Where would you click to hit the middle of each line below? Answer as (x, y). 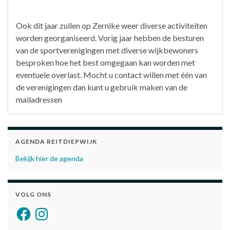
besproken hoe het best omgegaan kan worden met (106, 63)
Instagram (49, 209)
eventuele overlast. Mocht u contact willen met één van (111, 75)
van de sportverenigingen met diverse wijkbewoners (107, 50)
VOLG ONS (33, 195)
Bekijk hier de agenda (49, 159)
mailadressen (39, 100)
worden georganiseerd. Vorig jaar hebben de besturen (110, 38)
